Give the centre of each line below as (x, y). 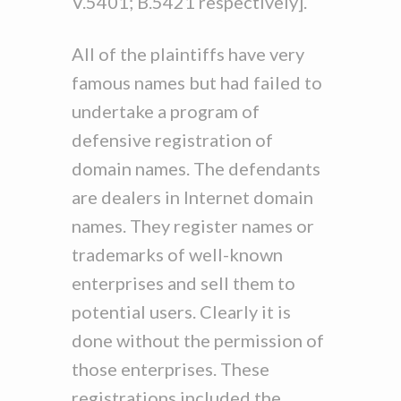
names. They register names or (193, 226)
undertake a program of (166, 111)
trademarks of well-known (177, 254)
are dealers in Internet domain (192, 197)
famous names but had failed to (197, 82)
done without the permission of (198, 340)
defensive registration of (172, 140)
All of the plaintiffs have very (188, 54)
